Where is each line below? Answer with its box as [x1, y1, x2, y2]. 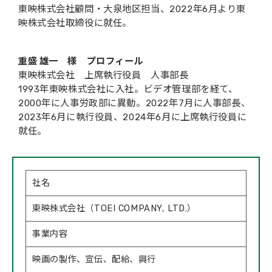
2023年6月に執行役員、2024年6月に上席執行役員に [18, 112, 247, 123]
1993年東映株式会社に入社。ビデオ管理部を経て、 [18, 84, 238, 95]
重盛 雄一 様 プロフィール [18, 56, 144, 67]
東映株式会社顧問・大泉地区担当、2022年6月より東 [18, 4, 246, 15]
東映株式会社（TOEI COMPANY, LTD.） [32, 203, 196, 214]
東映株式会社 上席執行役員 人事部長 [18, 70, 189, 81]
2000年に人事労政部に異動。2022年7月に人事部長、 [18, 98, 251, 109]
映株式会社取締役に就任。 [18, 18, 132, 29]
